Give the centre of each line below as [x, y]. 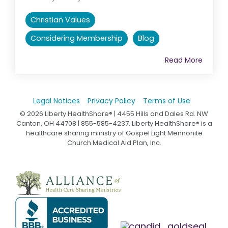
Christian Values [60, 20]
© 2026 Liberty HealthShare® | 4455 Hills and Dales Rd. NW [114, 113]
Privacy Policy [111, 101]
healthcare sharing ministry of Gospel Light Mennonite [114, 133]
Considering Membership [77, 38]
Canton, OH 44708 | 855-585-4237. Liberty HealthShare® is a [114, 123]
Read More [184, 60]
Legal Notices [56, 101]
